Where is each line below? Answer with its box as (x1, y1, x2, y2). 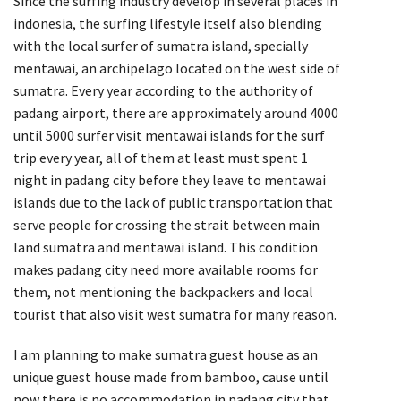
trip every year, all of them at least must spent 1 (13, 148, 308, 166)
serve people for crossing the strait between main (13, 215, 320, 234)
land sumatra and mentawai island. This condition (13, 237, 318, 256)
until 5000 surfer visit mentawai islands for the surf (13, 125, 325, 144)
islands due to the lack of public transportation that (13, 192, 333, 211)
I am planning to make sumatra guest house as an (13, 345, 318, 363)
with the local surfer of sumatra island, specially (13, 36, 308, 55)
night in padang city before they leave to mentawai (13, 170, 326, 189)
